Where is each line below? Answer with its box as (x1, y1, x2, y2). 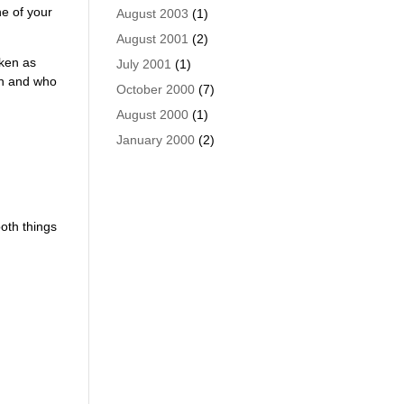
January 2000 (115, 133, 195, 147)
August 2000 (115, 107, 188, 122)
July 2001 (115, 57, 171, 71)
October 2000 (115, 82, 195, 96)
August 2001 (115, 32, 188, 46)
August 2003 (115, 6, 188, 21)
